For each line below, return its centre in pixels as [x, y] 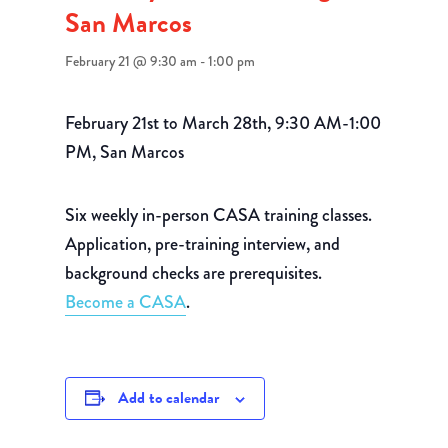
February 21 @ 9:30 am [130, 61]
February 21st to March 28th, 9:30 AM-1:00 [222, 123]
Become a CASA [125, 302]
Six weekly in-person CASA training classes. [218, 215]
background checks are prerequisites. [193, 273]
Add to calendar [168, 398]
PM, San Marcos [124, 152]
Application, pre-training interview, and [202, 244]
